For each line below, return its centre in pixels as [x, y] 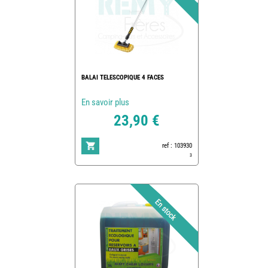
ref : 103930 [177, 145]
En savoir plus [105, 102]
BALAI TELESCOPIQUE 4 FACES [122, 77]
